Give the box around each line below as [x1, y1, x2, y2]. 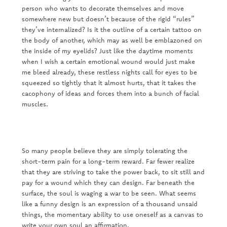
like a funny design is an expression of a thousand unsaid [21, 200, 198, 208]
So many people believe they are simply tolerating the [21, 146, 187, 155]
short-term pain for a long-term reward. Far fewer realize [21, 157, 195, 166]
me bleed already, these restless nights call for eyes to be [21, 68, 197, 77]
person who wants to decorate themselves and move [21, 4, 184, 13]
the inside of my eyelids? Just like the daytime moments [21, 47, 193, 55]
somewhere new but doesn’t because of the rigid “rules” [21, 15, 195, 23]
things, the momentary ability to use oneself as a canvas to [21, 210, 203, 219]
